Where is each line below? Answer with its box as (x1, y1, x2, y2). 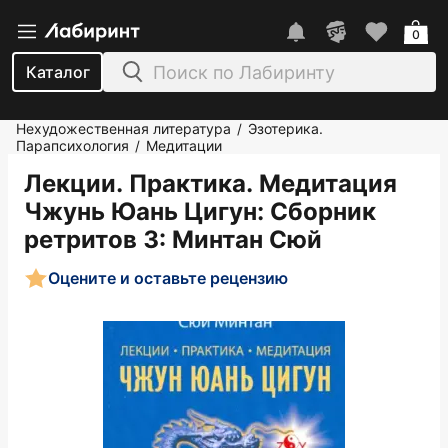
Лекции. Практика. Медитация (24, 169, 397, 198)
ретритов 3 (24, 225, 159, 254)
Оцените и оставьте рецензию (48, 267, 288, 288)
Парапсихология (16, 137, 129, 154)
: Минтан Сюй (159, 225, 322, 254)
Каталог (25, 62, 90, 82)
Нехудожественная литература (16, 120, 231, 137)
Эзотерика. (248, 120, 323, 137)
